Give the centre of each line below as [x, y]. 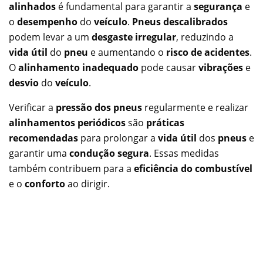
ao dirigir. [87, 183]
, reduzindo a [205, 37]
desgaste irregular [134, 37]
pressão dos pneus [99, 107]
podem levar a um [50, 37]
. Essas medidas [184, 153]
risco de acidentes [208, 52]
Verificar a [32, 107]
